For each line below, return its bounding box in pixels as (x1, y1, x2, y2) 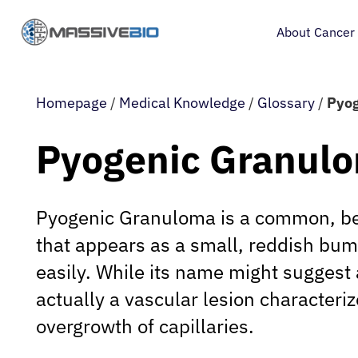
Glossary (257, 93, 315, 112)
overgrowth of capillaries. (36, 312, 254, 339)
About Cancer (276, 24, 355, 40)
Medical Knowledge (119, 93, 245, 112)
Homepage (36, 93, 107, 112)
